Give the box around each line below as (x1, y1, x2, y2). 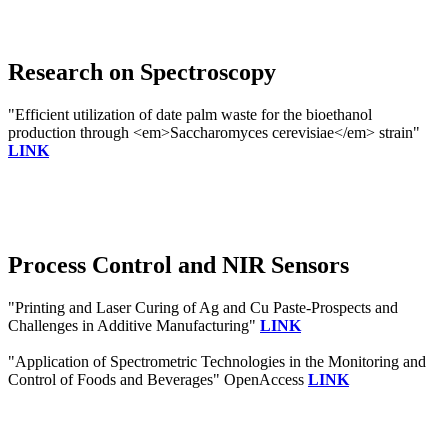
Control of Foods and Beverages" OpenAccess (8, 370, 308, 388)
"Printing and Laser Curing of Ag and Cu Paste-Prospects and (8, 298, 398, 316)
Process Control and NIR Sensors (8, 251, 349, 278)
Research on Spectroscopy (8, 59, 276, 86)
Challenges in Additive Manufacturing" (8, 316, 260, 334)
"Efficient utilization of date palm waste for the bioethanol (8, 106, 372, 123)
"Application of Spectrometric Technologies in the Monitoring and (8, 352, 426, 370)
